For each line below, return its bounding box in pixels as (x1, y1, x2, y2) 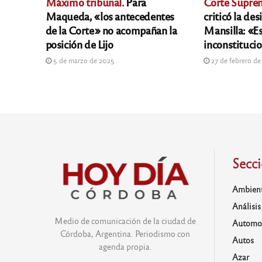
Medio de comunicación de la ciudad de (54, 215, 196, 226)
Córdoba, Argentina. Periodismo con (60, 227, 191, 239)
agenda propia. (98, 240, 152, 251)
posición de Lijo (45, 37, 113, 51)
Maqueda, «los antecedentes (45, 9, 175, 23)
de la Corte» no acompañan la (45, 23, 177, 37)
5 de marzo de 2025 (51, 56, 115, 65)
